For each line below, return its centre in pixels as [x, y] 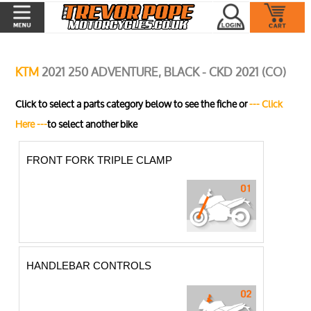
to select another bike [93, 124]
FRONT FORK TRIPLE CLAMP [100, 160]
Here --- [32, 124]
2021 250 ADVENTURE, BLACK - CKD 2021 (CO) [164, 72]
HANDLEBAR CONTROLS [89, 265]
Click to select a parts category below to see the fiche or [133, 104]
